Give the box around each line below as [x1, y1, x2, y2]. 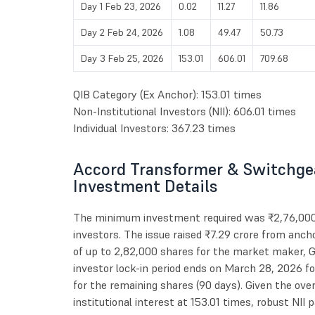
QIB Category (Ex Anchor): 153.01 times [72, 87, 262, 102]
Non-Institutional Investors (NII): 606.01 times [72, 104, 296, 119]
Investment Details [72, 175, 218, 198]
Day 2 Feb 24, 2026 [80, 26, 163, 39]
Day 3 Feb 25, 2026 [80, 52, 164, 65]
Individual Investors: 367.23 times [72, 121, 236, 136]
